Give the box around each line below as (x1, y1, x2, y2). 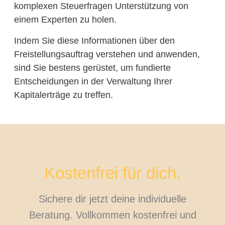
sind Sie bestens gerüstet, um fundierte (14, 62, 171, 73)
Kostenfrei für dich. (44, 163, 181, 182)
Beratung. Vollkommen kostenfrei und (29, 209, 196, 220)
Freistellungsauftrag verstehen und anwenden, (14, 49, 200, 59)
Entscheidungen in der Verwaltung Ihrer (14, 76, 172, 86)
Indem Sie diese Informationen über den (14, 35, 175, 46)
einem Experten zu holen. (14, 15, 117, 25)
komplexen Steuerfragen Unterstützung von (14, 1, 188, 12)
